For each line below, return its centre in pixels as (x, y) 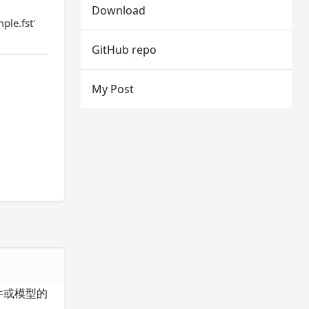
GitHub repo (124, 50)
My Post (113, 89)
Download (119, 10)
